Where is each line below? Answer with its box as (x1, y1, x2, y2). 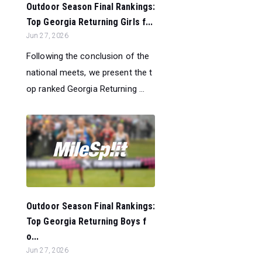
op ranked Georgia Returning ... (26, 84, 145, 95)
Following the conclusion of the (26, 51, 150, 62)
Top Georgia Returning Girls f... (26, 16, 153, 28)
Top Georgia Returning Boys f (26, 216, 146, 227)
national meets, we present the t (26, 67, 153, 78)
